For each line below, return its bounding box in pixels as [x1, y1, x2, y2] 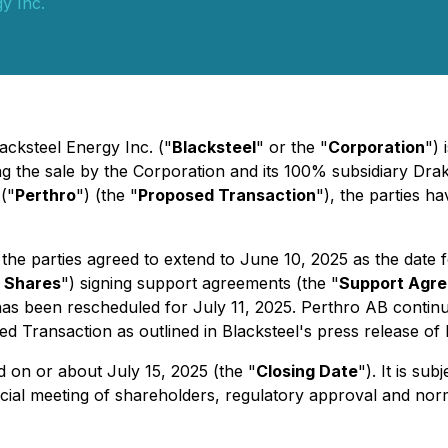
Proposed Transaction [138, 185, 316, 205]
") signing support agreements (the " [61, 273, 339, 293]
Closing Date [256, 361, 358, 381]
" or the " [256, 137, 328, 157]
